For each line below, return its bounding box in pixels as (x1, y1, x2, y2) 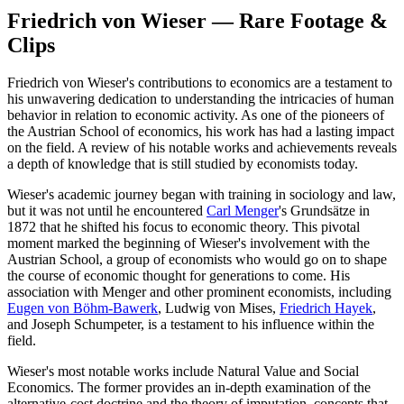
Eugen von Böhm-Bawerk (7, 300, 158, 317)
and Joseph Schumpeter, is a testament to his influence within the (7, 317, 374, 333)
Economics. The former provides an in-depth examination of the (7, 380, 371, 396)
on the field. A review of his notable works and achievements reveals (7, 140, 397, 156)
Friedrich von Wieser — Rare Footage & (7, 8, 388, 32)
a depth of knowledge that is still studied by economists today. (7, 156, 358, 172)
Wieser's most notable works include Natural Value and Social (7, 363, 359, 380)
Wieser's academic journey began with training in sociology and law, (7, 187, 396, 203)
